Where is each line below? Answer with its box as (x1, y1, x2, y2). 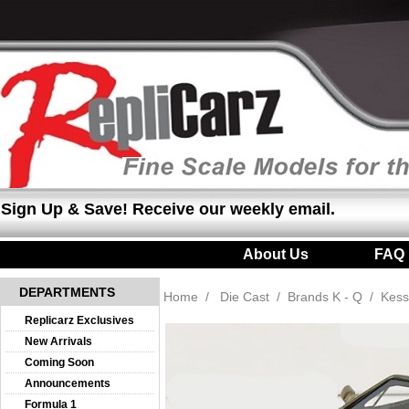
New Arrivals (25, 335, 92, 348)
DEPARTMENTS (19, 285, 115, 299)
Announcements (25, 377, 110, 390)
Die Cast (220, 289, 269, 304)
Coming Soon (25, 356, 94, 369)
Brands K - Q (288, 289, 362, 304)
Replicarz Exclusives (25, 314, 134, 327)
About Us (242, 246, 309, 262)
